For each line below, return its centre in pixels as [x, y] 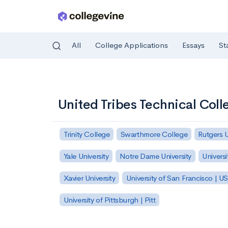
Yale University [86, 156]
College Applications [132, 45]
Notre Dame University [155, 156]
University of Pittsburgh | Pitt [109, 199]
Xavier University [89, 178]
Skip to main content [47, 80]
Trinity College [87, 134]
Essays [193, 45]
